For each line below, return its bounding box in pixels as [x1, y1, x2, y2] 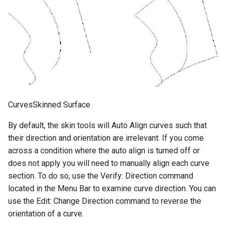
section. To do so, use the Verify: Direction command [8, 171, 193, 181]
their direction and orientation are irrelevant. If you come [8, 133, 204, 143]
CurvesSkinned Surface [8, 99, 90, 109]
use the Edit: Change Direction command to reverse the [8, 196, 201, 206]
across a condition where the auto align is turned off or [8, 145, 200, 155]
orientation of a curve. [8, 208, 84, 218]
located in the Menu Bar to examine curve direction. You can [8, 183, 216, 193]
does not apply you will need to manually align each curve [8, 158, 209, 168]
